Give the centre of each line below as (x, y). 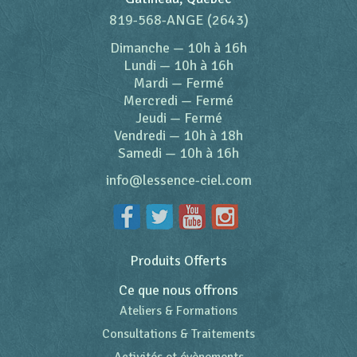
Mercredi (151, 100)
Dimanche (140, 48)
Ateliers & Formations (178, 311)
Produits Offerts (178, 261)
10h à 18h (213, 135)
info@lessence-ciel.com (178, 180)
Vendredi (140, 135)
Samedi (140, 153)
